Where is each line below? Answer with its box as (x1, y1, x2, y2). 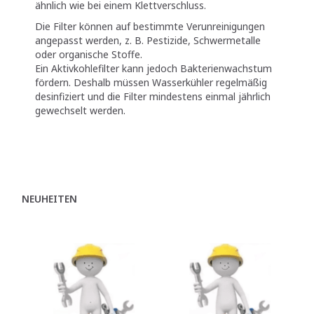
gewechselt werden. (35, 103, 125, 117)
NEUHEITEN (22, 191, 77, 205)
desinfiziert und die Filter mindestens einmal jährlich (35, 89, 271, 103)
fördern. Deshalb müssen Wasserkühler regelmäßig (35, 75, 267, 89)
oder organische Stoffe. (35, 47, 142, 61)
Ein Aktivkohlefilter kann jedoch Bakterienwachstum (35, 61, 272, 75)
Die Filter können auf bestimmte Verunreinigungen (35, 19, 265, 33)
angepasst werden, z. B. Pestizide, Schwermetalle (35, 33, 261, 47)
